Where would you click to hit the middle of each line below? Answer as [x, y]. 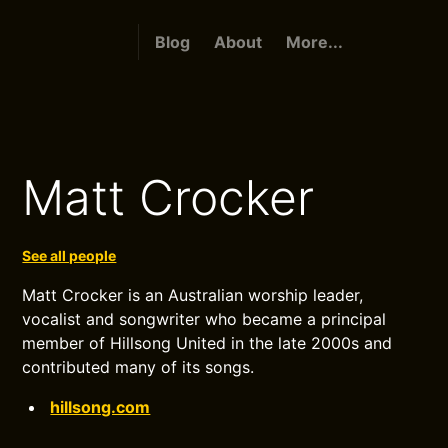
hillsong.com [100, 407]
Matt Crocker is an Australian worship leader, [193, 295]
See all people [69, 255]
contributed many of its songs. [138, 367]
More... [314, 42]
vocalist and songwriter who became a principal [204, 319]
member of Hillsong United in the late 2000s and [207, 343]
